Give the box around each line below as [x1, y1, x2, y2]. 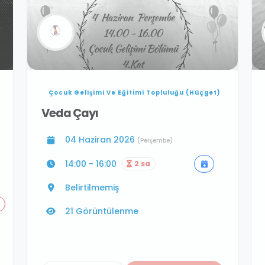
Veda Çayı [41, 105, 99, 122]
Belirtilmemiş [65, 182, 119, 194]
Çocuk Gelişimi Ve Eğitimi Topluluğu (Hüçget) [49, 89, 221, 97]
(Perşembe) [137, 137, 173, 145]
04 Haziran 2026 [65, 134, 137, 146]
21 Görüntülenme [65, 205, 138, 218]
